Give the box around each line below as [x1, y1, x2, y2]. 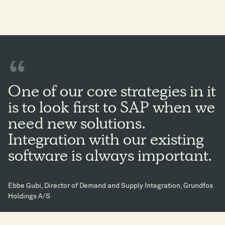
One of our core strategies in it [8, 85, 216, 102]
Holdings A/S [8, 193, 50, 200]
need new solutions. [8, 118, 145, 134]
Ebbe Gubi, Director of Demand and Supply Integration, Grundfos [8, 182, 213, 190]
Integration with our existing [8, 134, 204, 150]
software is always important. [8, 150, 211, 166]
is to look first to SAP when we [8, 101, 215, 118]
